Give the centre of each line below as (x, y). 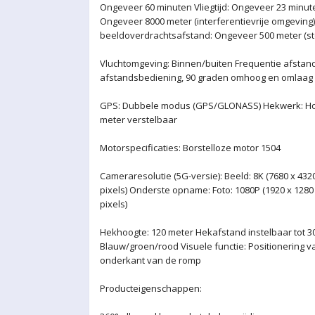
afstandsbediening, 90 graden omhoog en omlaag (206, 77)
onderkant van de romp (150, 260)
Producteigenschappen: (151, 288)
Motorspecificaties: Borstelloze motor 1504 (190, 148)
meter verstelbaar (139, 120)
